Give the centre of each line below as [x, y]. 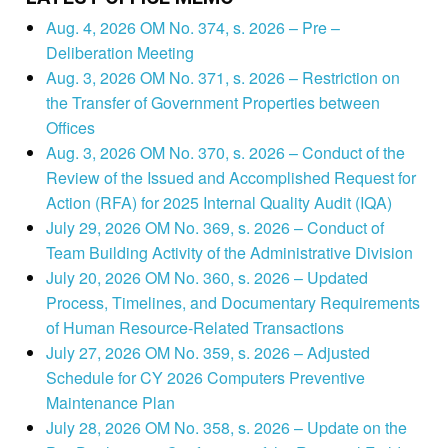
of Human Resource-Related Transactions [194, 328]
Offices [70, 128]
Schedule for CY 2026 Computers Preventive [205, 378]
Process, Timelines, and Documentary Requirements [232, 303]
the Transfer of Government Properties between [212, 103]
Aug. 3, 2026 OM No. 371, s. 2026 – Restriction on [222, 78]
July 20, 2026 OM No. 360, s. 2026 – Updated [206, 278]
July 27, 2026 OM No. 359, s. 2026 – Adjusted [207, 353]
